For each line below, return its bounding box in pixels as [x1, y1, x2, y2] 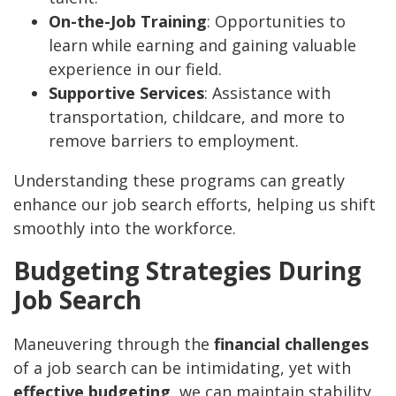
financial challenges [214, 333, 369, 355]
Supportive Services [49, 82, 204, 104]
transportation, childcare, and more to [49, 106, 345, 128]
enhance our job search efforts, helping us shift [13, 194, 376, 216]
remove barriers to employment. [49, 130, 299, 152]
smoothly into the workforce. [13, 217, 236, 240]
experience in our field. [49, 58, 222, 80]
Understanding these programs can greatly [13, 170, 345, 192]
